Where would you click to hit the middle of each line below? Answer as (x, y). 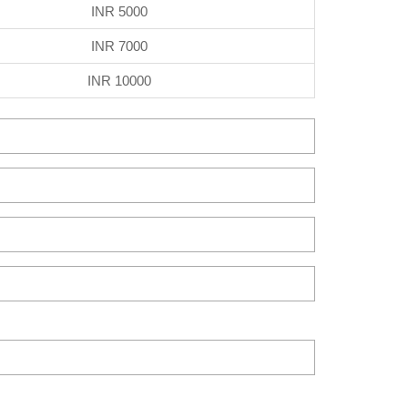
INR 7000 (119, 46)
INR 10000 (119, 80)
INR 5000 (119, 11)
